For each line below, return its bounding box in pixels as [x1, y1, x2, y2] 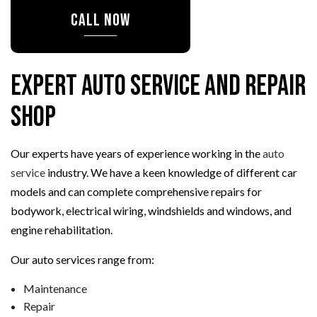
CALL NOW [71, 10, 130, 31]
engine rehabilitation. [11, 223, 113, 237]
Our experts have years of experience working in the [11, 146, 263, 161]
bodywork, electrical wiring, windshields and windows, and [11, 204, 292, 218]
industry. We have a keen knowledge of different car [45, 166, 297, 180]
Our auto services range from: [11, 253, 154, 267]
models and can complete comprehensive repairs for [11, 185, 262, 199]
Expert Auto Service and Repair [11, 69, 306, 104]
